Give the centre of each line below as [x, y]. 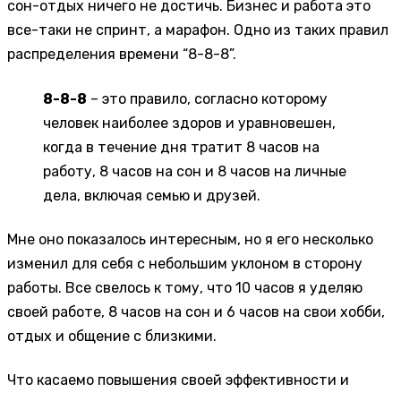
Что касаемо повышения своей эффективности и [178, 380]
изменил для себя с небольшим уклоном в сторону [185, 263]
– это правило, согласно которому [207, 98]
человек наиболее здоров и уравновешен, [189, 123]
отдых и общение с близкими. [112, 336]
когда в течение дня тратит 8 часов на [181, 147]
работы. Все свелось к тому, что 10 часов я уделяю [185, 287]
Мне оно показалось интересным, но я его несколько [190, 239]
